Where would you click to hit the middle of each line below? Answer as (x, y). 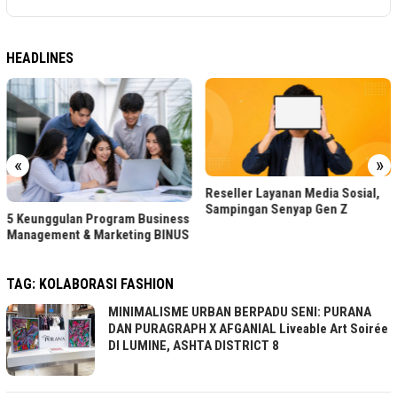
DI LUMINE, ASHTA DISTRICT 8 (194, 345)
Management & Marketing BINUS (98, 234)
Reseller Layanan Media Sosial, (292, 193)
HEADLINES (40, 58)
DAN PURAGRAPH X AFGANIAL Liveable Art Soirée (248, 328)
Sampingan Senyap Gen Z (276, 209)
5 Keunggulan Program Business (98, 218)
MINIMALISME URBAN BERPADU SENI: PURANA (240, 311)
